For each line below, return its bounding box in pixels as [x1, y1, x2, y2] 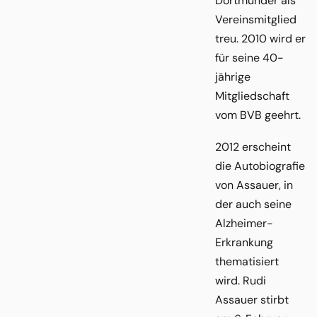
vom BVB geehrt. [215, 107, 301, 122]
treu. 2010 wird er [215, 30, 306, 46]
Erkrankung [215, 234, 273, 250]
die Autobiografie [215, 158, 305, 173]
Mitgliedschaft [215, 88, 289, 103]
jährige [215, 69, 250, 84]
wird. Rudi [215, 272, 266, 288]
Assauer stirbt [215, 292, 289, 307]
